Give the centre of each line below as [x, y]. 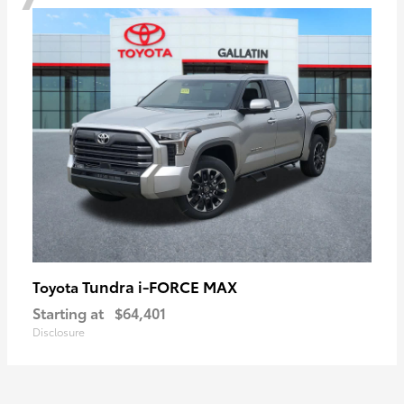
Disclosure [59, 331]
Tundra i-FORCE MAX [160, 285]
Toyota [57, 286]
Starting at [68, 312]
